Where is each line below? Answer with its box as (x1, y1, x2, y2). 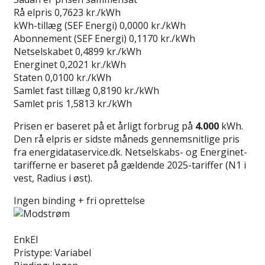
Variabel (54, 245, 91, 259)
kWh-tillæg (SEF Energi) (14, 18, 117, 32)
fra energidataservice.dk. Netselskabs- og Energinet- (14, 145, 247, 159)
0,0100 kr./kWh (45, 70, 111, 84)
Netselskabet (14, 44, 73, 58)
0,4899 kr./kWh (75, 44, 141, 58)
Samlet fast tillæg (14, 83, 91, 97)
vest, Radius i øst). (14, 171, 92, 185)
